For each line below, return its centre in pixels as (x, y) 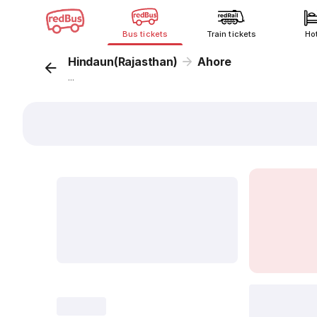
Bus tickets (145, 34)
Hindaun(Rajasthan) (123, 62)
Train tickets (231, 34)
